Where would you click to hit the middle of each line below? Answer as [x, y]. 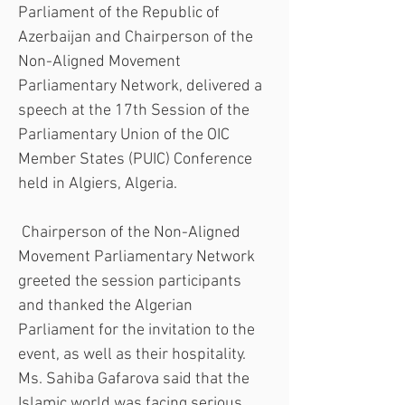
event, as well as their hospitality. [134, 355]
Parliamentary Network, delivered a [142, 86]
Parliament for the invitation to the [138, 330]
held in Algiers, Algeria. [98, 184]
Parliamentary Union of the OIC [126, 135]
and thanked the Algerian [107, 306]
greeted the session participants [132, 282]
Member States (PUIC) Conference [137, 160]
